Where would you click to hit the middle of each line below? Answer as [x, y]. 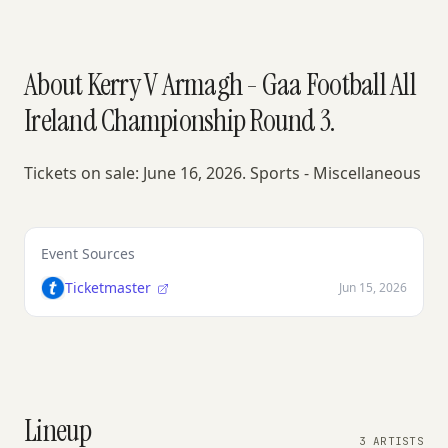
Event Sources [88, 253]
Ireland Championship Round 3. [180, 120]
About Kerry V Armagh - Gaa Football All [220, 84]
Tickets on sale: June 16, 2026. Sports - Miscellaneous [222, 173]
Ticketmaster [110, 287]
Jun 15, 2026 [373, 287]
